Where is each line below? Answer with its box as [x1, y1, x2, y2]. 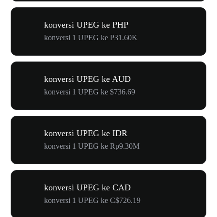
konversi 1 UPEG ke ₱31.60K [44, 33, 138, 42]
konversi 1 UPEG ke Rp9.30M [44, 142, 139, 150]
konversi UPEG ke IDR [44, 128, 127, 138]
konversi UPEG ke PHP [44, 20, 128, 30]
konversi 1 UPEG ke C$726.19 [44, 196, 140, 204]
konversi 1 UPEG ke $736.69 [44, 88, 135, 96]
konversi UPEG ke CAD [44, 183, 131, 192]
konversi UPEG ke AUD [44, 74, 131, 84]
